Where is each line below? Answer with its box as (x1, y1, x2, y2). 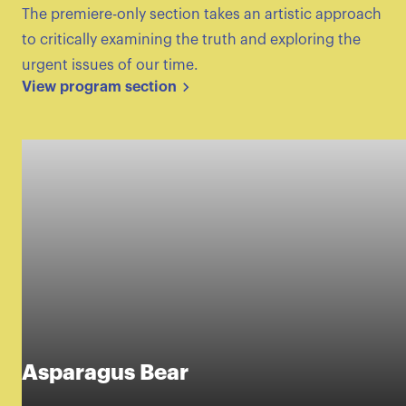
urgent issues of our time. (22, 58, 198, 73)
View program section (22, 80, 177, 95)
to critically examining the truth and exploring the (22, 33, 361, 48)
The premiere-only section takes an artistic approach (22, 7, 382, 23)
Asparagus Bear (22, 362, 188, 384)
